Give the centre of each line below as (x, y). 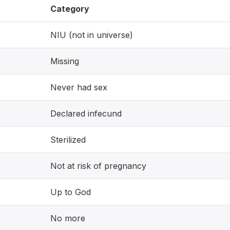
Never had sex (79, 87)
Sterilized (68, 140)
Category (70, 9)
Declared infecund (86, 113)
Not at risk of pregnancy (98, 166)
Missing (65, 61)
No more (68, 218)
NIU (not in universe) (92, 35)
